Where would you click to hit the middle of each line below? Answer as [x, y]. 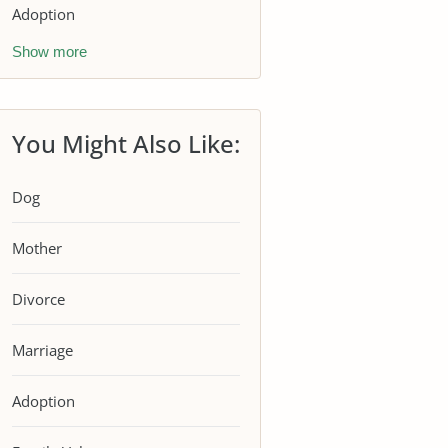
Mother [37, 247]
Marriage [42, 349]
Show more [49, 51]
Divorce [38, 298]
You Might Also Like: [126, 143]
